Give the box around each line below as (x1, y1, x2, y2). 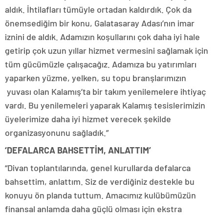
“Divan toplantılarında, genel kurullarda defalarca (5, 162, 191, 174)
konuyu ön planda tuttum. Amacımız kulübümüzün (5, 190, 196, 201)
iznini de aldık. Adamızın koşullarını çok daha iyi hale (5, 31, 200, 43)
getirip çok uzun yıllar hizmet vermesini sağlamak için (5, 45, 208, 56)
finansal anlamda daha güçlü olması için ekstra (5, 203, 182, 215)
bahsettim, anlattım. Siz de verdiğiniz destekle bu (5, 176, 195, 187)
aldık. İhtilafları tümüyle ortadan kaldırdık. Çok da (5, 4, 192, 15)
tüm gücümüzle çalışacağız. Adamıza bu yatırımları (5, 59, 197, 70)
